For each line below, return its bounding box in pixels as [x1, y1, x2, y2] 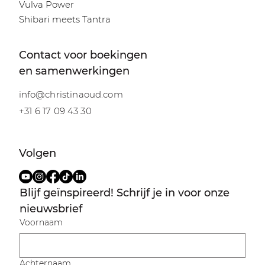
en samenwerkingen [19, 64, 130, 77]
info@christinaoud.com [18, 89, 123, 101]
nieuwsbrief [19, 202, 82, 215]
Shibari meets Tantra [18, 13, 111, 25]
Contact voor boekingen [19, 48, 148, 62]
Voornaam [19, 216, 63, 228]
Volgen [18, 147, 56, 160]
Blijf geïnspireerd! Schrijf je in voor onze [19, 186, 230, 199]
